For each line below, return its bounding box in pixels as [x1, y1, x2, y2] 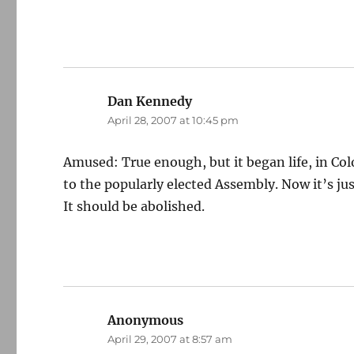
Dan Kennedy [107, 93, 193, 109]
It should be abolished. [63, 198, 205, 214]
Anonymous [107, 312, 184, 328]
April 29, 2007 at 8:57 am [107, 333, 233, 345]
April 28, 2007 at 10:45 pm [107, 114, 239, 126]
